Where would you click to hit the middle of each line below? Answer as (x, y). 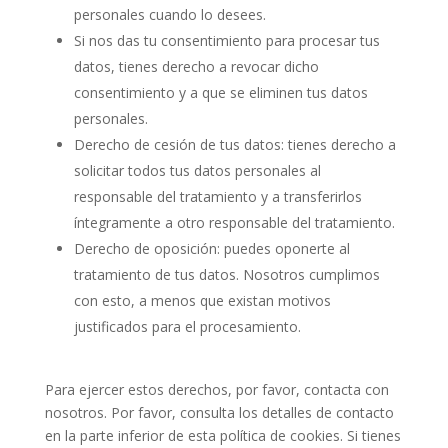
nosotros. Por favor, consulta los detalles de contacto (219, 413)
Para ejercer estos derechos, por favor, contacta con (216, 390)
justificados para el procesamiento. (187, 327)
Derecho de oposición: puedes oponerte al (211, 249)
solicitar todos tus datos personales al (197, 171)
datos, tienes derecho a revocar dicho (196, 67)
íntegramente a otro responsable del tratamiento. (234, 223)
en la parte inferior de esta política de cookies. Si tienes (222, 436)
